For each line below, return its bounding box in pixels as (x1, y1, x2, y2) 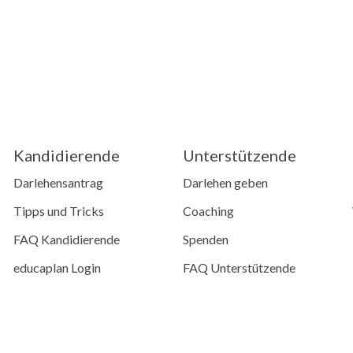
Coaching (183, 203, 234, 219)
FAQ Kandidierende (13, 232, 121, 247)
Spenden (183, 232, 229, 247)
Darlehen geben (183, 175, 268, 191)
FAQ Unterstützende (183, 260, 295, 276)
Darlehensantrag (13, 175, 104, 191)
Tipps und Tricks (13, 203, 105, 219)
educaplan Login (13, 260, 102, 276)
